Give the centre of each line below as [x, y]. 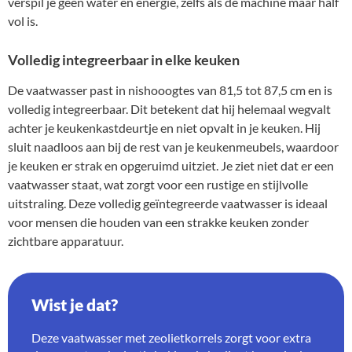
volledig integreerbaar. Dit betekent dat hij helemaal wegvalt [169, 108]
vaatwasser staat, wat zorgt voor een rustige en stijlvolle [158, 184]
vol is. [23, 21]
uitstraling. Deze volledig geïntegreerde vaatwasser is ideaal [168, 203]
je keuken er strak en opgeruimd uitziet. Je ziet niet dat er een [171, 165]
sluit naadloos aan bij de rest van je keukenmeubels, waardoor [173, 146]
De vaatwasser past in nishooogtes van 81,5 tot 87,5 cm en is [170, 90]
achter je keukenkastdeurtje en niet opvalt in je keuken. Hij [164, 127]
